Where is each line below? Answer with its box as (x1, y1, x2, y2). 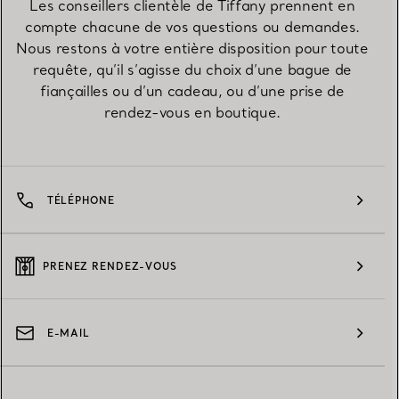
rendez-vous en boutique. (103, 103, 281, 122)
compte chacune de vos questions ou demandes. (25, 18, 360, 37)
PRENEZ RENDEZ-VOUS (43, 260, 177, 273)
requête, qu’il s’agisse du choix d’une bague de (33, 61, 352, 79)
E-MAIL (46, 327, 90, 340)
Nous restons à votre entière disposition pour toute (16, 39, 369, 58)
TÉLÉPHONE (46, 194, 115, 208)
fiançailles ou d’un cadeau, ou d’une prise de (40, 82, 345, 101)
